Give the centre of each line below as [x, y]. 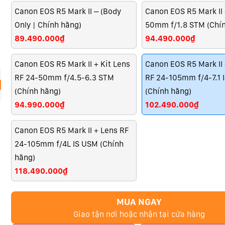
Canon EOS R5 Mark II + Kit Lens [72, 64]
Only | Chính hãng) [48, 25]
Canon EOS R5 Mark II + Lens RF [71, 130]
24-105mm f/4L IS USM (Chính [69, 144]
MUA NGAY [139, 202]
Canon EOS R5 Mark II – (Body [68, 11]
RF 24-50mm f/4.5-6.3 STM [64, 78]
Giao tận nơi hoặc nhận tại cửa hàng [139, 214]
